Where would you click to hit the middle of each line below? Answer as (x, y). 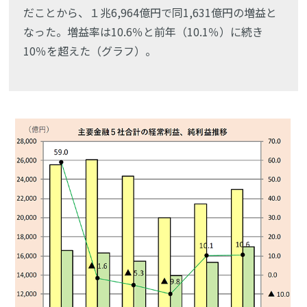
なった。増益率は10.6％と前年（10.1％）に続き (144, 32)
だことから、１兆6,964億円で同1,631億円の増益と (150, 12)
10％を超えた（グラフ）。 (90, 51)
